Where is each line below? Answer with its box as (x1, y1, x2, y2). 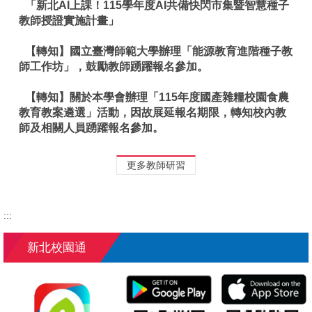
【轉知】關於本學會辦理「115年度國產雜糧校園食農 (25, 91, 290, 103)
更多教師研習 (127, 159, 185, 171)
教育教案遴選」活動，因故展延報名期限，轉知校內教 (18, 106, 286, 118)
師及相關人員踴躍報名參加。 (18, 121, 164, 134)
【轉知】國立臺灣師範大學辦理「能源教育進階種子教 (25, 45, 293, 57)
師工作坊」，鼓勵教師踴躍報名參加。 (18, 60, 208, 72)
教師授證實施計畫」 (18, 15, 119, 27)
